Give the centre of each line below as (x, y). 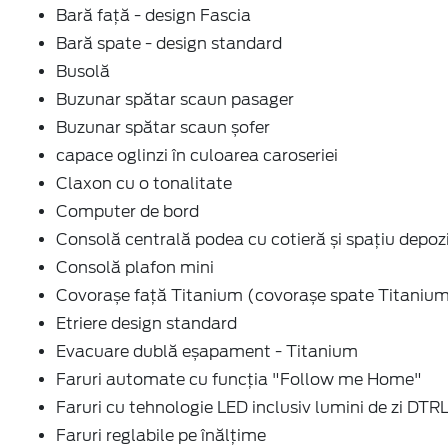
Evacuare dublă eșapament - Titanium (207, 351)
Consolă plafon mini (135, 267)
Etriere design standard (146, 323)
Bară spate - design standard (169, 43)
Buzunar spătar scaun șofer (163, 127)
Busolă (83, 71)
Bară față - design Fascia (153, 15)
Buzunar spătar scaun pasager (175, 99)
